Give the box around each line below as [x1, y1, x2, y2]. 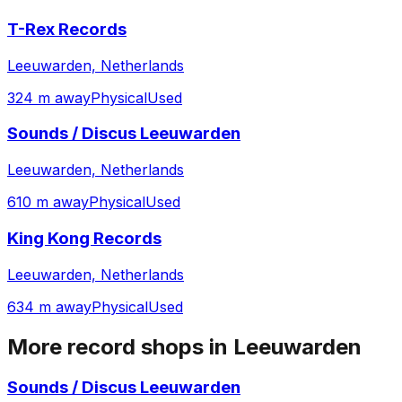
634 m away [7, 297, 92, 316]
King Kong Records [7, 227, 162, 249]
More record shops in [7, 333, 233, 360]
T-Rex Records [7, 19, 127, 39]
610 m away [7, 193, 89, 212]
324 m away [7, 88, 91, 107]
